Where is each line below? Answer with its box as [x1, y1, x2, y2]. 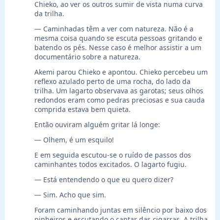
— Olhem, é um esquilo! [34, 135, 114, 145]
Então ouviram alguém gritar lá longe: [34, 120, 160, 130]
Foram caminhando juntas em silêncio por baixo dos [34, 205, 207, 215]
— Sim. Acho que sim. [34, 190, 106, 200]
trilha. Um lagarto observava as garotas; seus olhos [34, 86, 203, 96]
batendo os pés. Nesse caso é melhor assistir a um [34, 43, 201, 53]
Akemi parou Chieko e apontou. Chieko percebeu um [34, 67, 208, 77]
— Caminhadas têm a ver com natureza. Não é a [34, 24, 193, 34]
